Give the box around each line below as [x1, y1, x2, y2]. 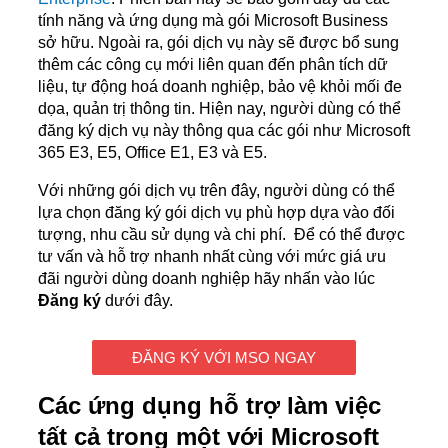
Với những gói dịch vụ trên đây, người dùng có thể [38, 182, 395, 200]
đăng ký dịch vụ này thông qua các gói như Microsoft [38, 122, 410, 140]
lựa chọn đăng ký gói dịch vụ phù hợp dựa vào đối [38, 204, 395, 222]
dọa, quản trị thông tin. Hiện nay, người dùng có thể [38, 100, 401, 118]
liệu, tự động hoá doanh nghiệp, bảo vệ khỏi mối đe [38, 78, 402, 96]
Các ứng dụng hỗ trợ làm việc [38, 392, 381, 420]
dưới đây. [101, 292, 173, 310]
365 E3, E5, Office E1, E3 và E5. [38, 144, 271, 162]
